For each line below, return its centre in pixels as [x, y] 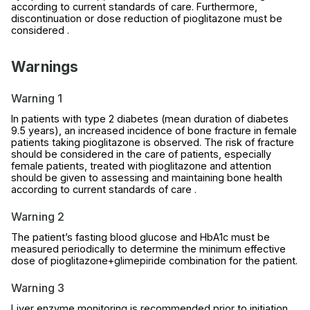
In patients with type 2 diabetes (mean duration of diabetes [150, 119]
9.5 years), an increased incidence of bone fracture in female [154, 131]
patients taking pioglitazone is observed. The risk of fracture [153, 143]
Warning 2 [38, 217]
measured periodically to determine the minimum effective [148, 249]
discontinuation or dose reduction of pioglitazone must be [147, 19]
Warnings [45, 67]
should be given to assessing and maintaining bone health [147, 178]
